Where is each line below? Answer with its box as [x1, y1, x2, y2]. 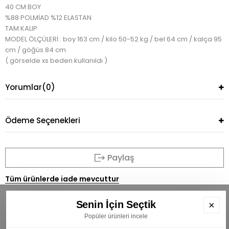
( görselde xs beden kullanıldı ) [5, 56, 107, 66]
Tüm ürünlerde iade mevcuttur [5, 174, 119, 185]
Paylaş [107, 152, 134, 164]
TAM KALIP [5, 24, 37, 34]
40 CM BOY [5, 2, 41, 12]
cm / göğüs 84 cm [5, 45, 66, 55]
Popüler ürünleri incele [84, 213, 148, 220]
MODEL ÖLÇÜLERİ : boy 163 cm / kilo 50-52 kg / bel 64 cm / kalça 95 [5, 34, 222, 44]
